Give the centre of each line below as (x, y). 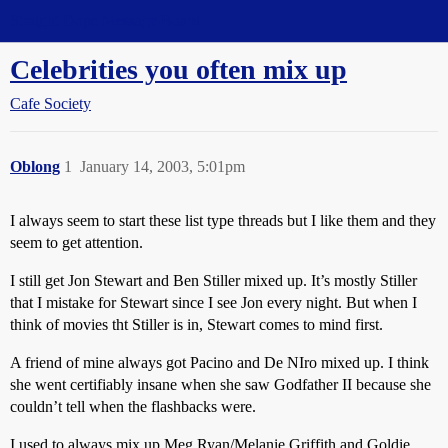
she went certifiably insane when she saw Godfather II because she (220, 384)
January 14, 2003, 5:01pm (162, 166)
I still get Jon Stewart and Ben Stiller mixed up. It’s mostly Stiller (213, 280)
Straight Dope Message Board (105, 20)
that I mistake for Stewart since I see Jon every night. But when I (213, 302)
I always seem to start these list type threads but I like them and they (223, 220)
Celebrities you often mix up (178, 69)
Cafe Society (50, 103)
